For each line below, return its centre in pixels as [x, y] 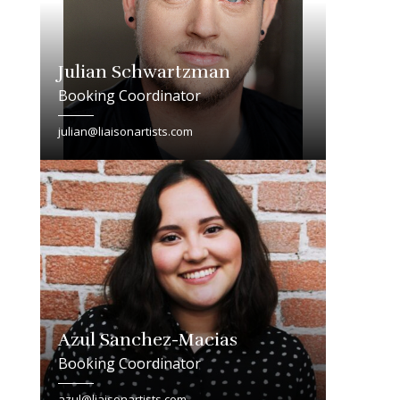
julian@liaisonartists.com [125, 131]
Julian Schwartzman [144, 71]
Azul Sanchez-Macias [147, 339]
